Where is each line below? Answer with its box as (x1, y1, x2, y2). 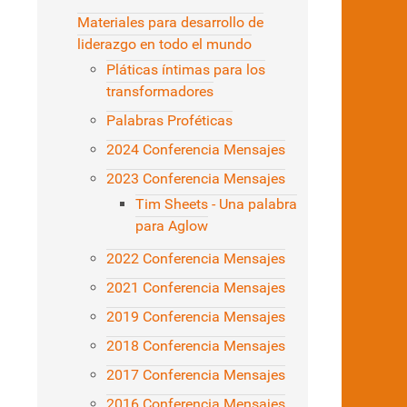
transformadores (106, 83, 213, 101)
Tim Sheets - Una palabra (135, 195, 297, 213)
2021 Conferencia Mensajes (106, 279, 285, 297)
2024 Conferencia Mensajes (106, 141, 285, 159)
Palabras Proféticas (106, 112, 233, 130)
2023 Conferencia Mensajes (106, 170, 285, 188)
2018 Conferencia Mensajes (106, 337, 285, 355)
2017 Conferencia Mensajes (106, 366, 285, 384)
